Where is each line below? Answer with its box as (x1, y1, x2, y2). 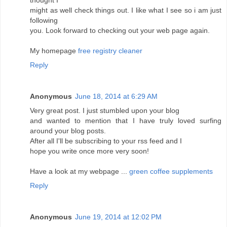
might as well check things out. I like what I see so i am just (30, 6, 221, 15)
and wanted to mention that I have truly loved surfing (30, 117, 221, 125)
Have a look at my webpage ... (30, 167, 129, 176)
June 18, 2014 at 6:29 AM (75, 92, 158, 101)
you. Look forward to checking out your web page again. (30, 26, 210, 35)
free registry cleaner (78, 47, 142, 55)
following (30, 16, 58, 25)
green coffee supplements (129, 167, 213, 176)
